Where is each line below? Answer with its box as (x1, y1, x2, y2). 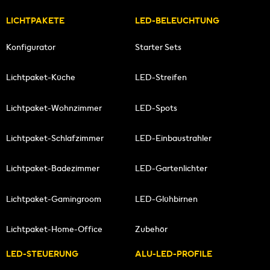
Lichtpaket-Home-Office (5, 223, 102, 236)
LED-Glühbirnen (135, 192, 198, 205)
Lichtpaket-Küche (5, 71, 75, 84)
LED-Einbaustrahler (135, 132, 212, 145)
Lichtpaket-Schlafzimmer (5, 132, 104, 145)
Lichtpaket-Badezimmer (5, 162, 99, 175)
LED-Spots (135, 101, 177, 114)
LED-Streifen (135, 71, 187, 84)
